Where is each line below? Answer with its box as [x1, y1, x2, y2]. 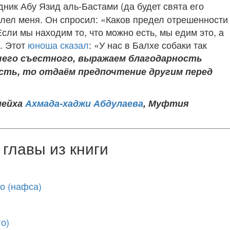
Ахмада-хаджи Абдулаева [25, 97, 143, 110]
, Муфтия [143, 97, 189, 110]
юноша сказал [28, 38, 89, 51]
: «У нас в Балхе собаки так [89, 38, 207, 51]
